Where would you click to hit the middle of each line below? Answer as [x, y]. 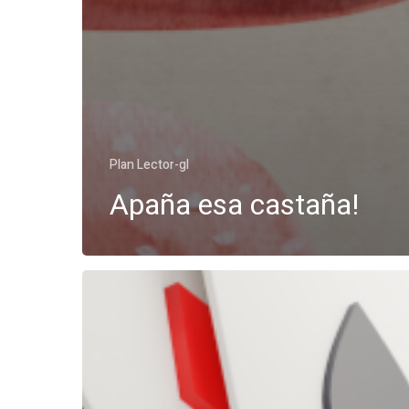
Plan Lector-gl [149, 165]
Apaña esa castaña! [234, 205]
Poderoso [113, 283]
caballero [110, 310]
